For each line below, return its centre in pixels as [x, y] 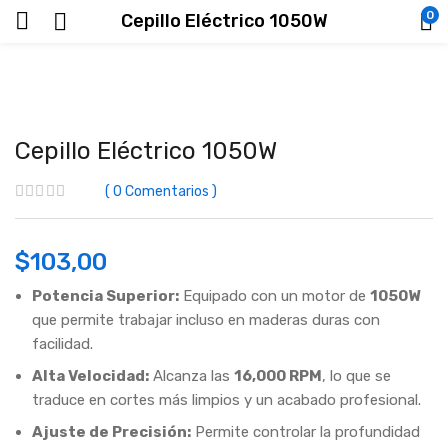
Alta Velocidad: [90, 376]
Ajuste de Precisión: [111, 432]
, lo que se [356, 376]
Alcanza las [191, 376]
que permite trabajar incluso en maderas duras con [206, 320]
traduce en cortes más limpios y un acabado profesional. [226, 400]
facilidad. [62, 344]
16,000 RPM [278, 376]
